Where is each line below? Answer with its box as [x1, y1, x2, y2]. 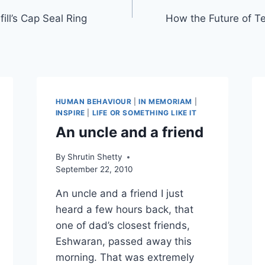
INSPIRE [55, 108, 85, 117]
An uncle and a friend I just [55, 188, 183, 200]
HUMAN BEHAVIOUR [55, 96, 132, 106]
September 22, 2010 [55, 164, 133, 174]
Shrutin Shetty [67, 152, 122, 162]
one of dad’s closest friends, [55, 219, 190, 232]
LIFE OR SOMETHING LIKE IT [92, 108, 197, 117]
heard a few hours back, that [55, 203, 193, 216]
